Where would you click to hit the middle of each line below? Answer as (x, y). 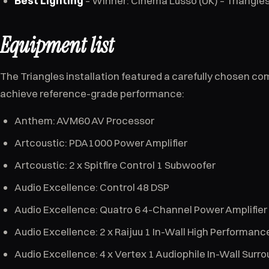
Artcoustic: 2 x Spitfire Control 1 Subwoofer (115, 165)
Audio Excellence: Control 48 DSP (92, 187)
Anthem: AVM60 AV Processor (84, 120)
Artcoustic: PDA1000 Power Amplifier (101, 143)
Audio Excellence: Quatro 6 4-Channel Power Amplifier (141, 209)
